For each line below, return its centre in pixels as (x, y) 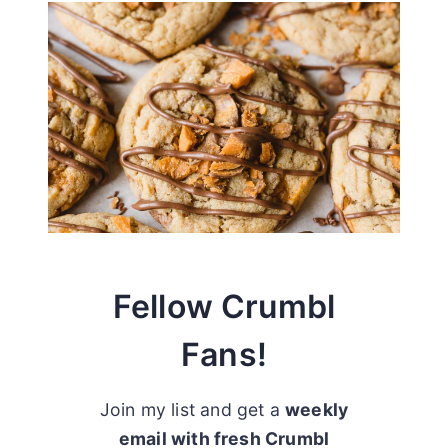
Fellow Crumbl (224, 306)
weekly (317, 409)
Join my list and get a (192, 409)
